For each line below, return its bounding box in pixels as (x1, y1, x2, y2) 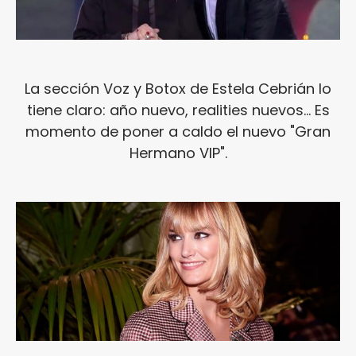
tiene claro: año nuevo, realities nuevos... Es (26, 99, 330, 120)
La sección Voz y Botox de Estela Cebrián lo (25, 78, 331, 99)
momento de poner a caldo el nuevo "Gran (25, 121, 331, 141)
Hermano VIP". (129, 142, 227, 163)
